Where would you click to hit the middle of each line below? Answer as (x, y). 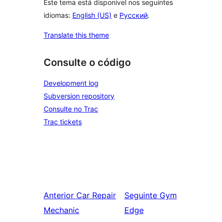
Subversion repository (79, 96)
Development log (71, 83)
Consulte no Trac (71, 109)
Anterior (59, 195)
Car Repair (96, 195)
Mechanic (61, 210)
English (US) (92, 15)
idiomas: (58, 15)
